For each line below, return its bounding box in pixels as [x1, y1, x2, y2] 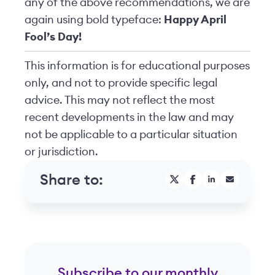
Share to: [40, 173, 103, 188]
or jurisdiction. [25, 146, 98, 157]
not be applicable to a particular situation [25, 129, 238, 140]
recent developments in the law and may [25, 112, 234, 123]
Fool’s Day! [25, 31, 82, 42]
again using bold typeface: [25, 14, 164, 25]
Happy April [164, 14, 227, 25]
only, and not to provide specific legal [25, 77, 217, 88]
